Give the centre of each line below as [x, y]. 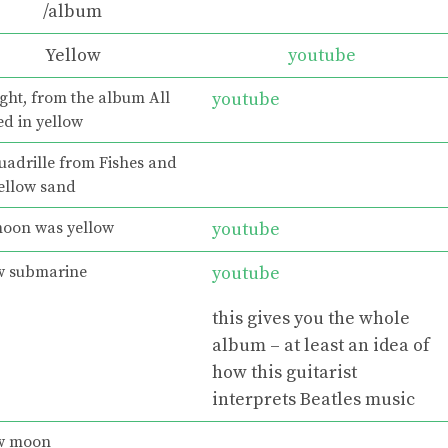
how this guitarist [284, 372]
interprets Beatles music [313, 399]
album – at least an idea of [321, 345]
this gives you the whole [311, 318]
